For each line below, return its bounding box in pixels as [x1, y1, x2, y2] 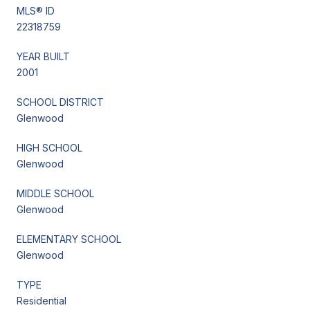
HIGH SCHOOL [17, 141, 82, 154]
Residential [17, 294, 66, 307]
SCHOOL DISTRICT [17, 95, 104, 108]
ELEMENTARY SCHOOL [17, 232, 121, 245]
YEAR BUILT [17, 50, 70, 62]
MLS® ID [17, 4, 55, 17]
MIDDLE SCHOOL [17, 187, 94, 199]
